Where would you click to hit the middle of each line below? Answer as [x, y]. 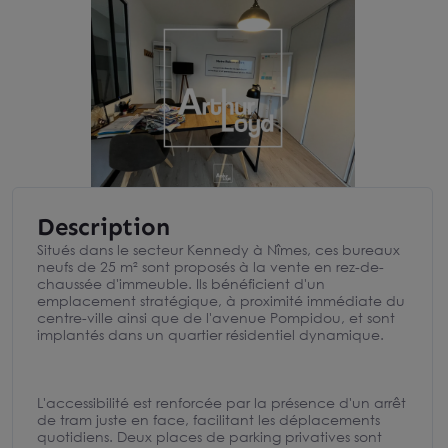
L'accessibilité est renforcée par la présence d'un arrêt [221, 402]
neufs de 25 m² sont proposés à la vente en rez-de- [210, 266]
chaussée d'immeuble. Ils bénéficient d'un [181, 283]
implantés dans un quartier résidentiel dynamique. [210, 334]
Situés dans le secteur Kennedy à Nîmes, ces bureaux [218, 249]
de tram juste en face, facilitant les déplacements [208, 419]
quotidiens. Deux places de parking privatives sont [209, 436]
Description [103, 226]
